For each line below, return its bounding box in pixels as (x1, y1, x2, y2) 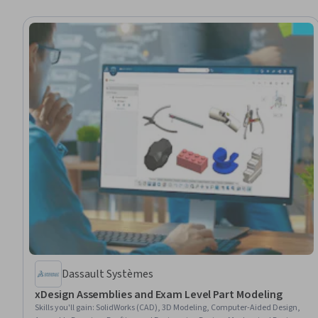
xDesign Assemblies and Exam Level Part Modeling (35, 286, 283, 302)
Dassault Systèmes (62, 265, 153, 282)
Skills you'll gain (35, 301, 92, 314)
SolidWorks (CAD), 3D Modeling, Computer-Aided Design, (96, 301, 300, 314)
